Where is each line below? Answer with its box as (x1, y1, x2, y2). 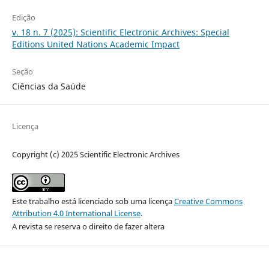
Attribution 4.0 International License (11, 207, 141, 219)
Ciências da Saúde (11, 80, 86, 92)
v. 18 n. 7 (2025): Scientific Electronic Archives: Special (11, 26, 229, 38)
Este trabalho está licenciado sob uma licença (11, 195, 174, 207)
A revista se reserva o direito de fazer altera (11, 220, 165, 232)
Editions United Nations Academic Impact (11, 38, 180, 50)
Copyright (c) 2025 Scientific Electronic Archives (11, 148, 180, 160)
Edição (11, 11, 35, 23)
